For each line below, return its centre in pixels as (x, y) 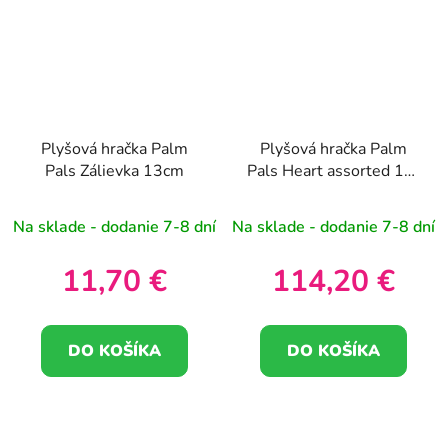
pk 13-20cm (333, 193)
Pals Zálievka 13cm (114, 171)
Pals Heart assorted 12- (333, 171)
